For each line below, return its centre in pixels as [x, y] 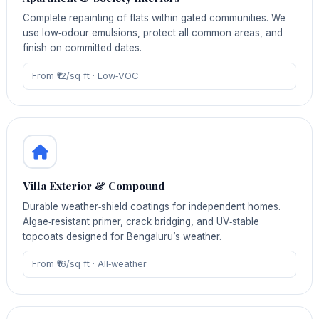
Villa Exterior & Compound [94, 186]
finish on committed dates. [83, 48]
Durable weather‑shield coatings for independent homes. [152, 206]
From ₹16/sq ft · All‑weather [89, 264]
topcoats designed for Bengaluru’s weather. [122, 236]
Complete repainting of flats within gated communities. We [155, 18]
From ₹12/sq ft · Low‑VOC [85, 75]
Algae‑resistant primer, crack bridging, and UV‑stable [141, 221]
